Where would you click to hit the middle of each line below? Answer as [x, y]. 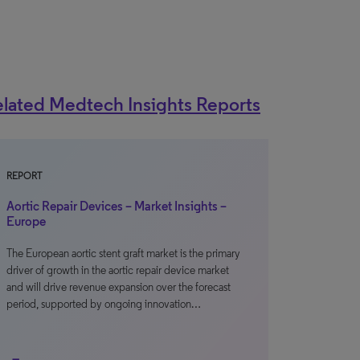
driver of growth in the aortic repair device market [118, 270]
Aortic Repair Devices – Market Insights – [117, 206]
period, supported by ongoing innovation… [104, 304]
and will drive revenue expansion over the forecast [119, 287]
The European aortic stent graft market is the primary [123, 254]
